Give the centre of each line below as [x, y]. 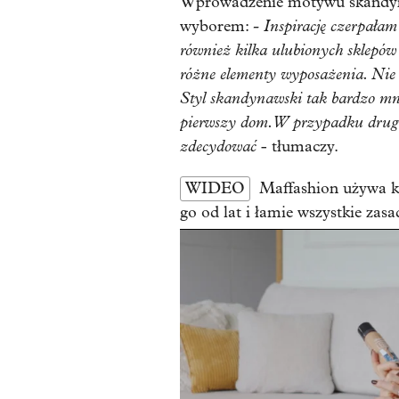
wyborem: [216, 27]
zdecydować [220, 147]
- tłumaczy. [300, 147]
